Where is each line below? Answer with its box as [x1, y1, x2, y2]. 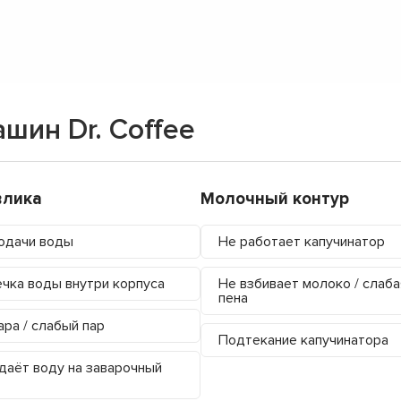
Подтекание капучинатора [218, 330, 388, 349]
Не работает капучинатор [218, 232, 385, 251]
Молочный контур [200, 188, 349, 209]
